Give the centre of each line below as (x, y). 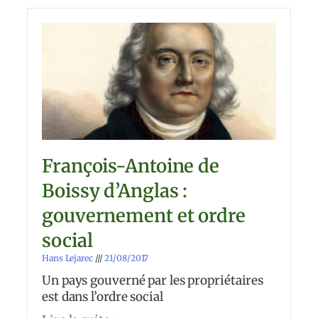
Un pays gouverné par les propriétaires (153, 280)
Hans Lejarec (68, 258)
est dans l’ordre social (103, 296)
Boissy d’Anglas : (115, 191)
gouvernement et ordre (144, 215)
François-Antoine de (131, 166)
